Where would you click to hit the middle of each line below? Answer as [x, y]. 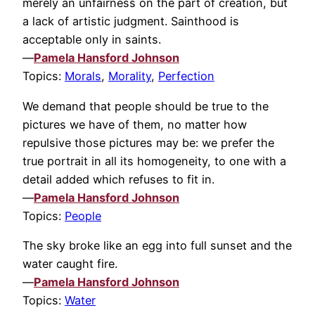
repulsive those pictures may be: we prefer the [148, 142]
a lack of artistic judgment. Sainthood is [131, 21]
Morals [83, 76]
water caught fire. [70, 264]
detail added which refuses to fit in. [118, 179]
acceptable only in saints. [92, 40]
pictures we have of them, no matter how [135, 124]
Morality [130, 76]
